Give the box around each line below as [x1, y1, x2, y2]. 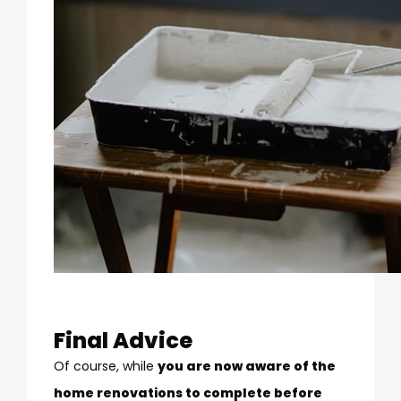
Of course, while [54, 356, 158, 375]
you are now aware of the [158, 356, 336, 375]
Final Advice [54, 325, 192, 355]
